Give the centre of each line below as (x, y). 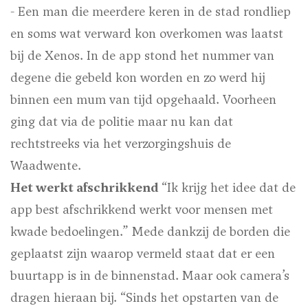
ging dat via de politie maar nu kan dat (122, 122)
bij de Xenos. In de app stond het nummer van (142, 56)
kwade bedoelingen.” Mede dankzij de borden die (150, 232)
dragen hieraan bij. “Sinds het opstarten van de (144, 298)
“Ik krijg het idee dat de (229, 188)
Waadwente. (46, 166)
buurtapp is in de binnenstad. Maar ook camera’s (150, 276)
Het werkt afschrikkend (86, 188)
